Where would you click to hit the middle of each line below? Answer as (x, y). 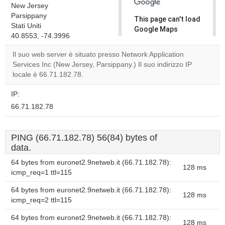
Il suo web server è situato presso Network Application (98, 54)
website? (154, 78)
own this (153, 69)
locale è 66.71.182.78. (48, 75)
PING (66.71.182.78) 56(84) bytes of (84, 138)
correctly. (150, 39)
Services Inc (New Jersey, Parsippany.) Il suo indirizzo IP (102, 65)
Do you (151, 61)
